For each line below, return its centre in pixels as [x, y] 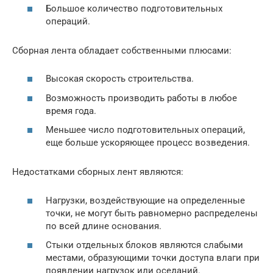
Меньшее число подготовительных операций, [145, 130]
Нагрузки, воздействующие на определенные [145, 200]
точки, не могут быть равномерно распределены [152, 213]
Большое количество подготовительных [134, 8]
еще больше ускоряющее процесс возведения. [148, 143]
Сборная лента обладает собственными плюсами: [122, 50]
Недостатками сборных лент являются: [98, 172]
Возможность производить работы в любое [141, 98]
